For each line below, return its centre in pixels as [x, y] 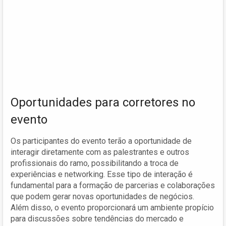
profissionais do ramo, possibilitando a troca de [95, 163]
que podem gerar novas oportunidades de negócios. [102, 197]
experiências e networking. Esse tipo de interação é [102, 175]
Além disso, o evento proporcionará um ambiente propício [112, 208]
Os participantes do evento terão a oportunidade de [101, 141]
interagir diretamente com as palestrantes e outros [100, 152]
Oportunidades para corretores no [103, 103]
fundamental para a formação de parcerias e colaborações [113, 186]
